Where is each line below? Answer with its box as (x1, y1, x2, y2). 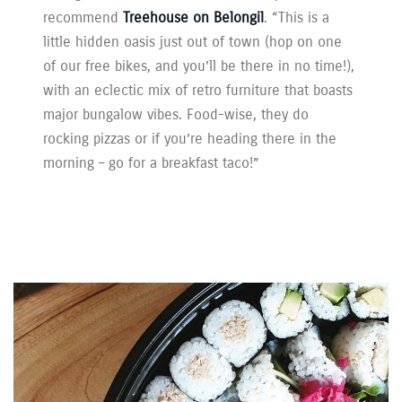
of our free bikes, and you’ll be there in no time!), (43, 57, 355, 75)
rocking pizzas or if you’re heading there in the (43, 130, 337, 148)
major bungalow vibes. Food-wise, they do (43, 106, 310, 124)
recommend (43, 9, 124, 27)
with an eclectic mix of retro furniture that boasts (43, 82, 354, 100)
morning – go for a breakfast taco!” (43, 154, 260, 172)
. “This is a (264, 9, 330, 27)
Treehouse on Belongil (123, 9, 265, 27)
